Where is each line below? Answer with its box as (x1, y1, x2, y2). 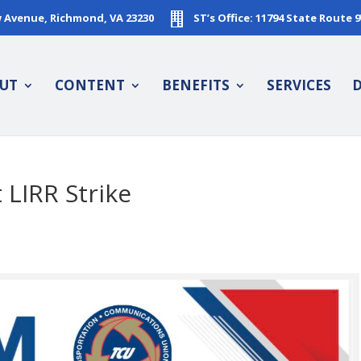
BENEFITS (161, 76, 230, 94)
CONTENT (54, 76, 125, 94)
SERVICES (266, 76, 331, 94)
